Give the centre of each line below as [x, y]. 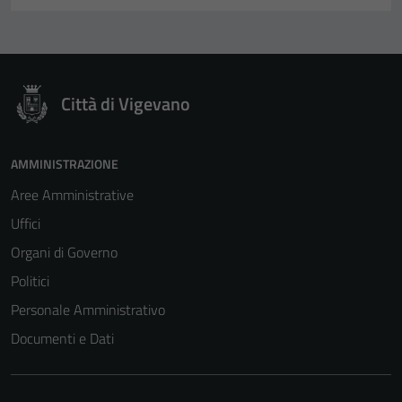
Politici [30, 281]
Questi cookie [265, 380]
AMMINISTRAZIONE [65, 164]
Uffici [26, 224]
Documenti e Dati [62, 339]
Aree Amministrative [72, 195]
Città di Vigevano [126, 104]
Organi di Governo [64, 253]
